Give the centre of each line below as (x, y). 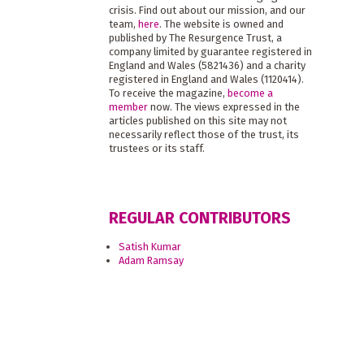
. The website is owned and (221, 24)
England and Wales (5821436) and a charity (207, 66)
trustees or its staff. (156, 149)
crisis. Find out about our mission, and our (207, 11)
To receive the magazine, (168, 93)
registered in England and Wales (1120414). (206, 80)
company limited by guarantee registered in (210, 52)
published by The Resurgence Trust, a (195, 38)
